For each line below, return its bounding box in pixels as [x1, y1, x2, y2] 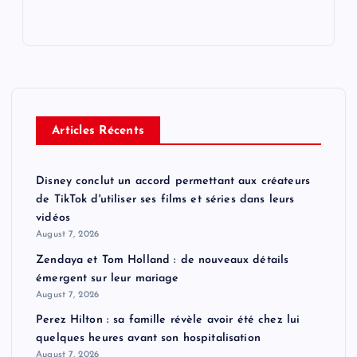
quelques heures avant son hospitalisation [36, 332, 261, 345]
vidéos [36, 212, 70, 225]
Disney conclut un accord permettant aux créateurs [36, 175, 310, 188]
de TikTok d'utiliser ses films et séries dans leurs [36, 194, 295, 206]
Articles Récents [52, 125, 145, 138]
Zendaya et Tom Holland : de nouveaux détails [36, 253, 289, 266]
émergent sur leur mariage [36, 272, 179, 284]
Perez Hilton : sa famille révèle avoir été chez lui [36, 314, 300, 327]
